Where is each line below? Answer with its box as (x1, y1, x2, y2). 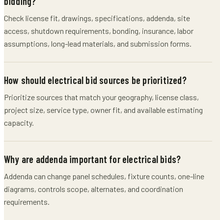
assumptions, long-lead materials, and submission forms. (4, 39, 192, 48)
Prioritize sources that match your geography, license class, (4, 92, 199, 102)
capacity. (4, 118, 34, 127)
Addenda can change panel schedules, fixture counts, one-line (4, 171, 204, 181)
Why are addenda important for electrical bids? (4, 153, 181, 165)
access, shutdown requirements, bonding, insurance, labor (4, 26, 193, 35)
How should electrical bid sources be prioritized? (4, 74, 187, 86)
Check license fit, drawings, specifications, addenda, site (4, 13, 190, 23)
